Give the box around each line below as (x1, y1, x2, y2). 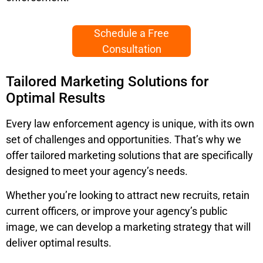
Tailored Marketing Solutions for (6, 73, 208, 90)
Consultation (102, 43, 161, 56)
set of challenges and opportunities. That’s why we (6, 133, 241, 146)
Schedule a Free (94, 27, 169, 40)
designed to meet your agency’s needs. (6, 165, 188, 178)
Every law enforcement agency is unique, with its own (6, 117, 254, 130)
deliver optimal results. (6, 237, 112, 249)
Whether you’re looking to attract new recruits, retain (6, 189, 249, 202)
